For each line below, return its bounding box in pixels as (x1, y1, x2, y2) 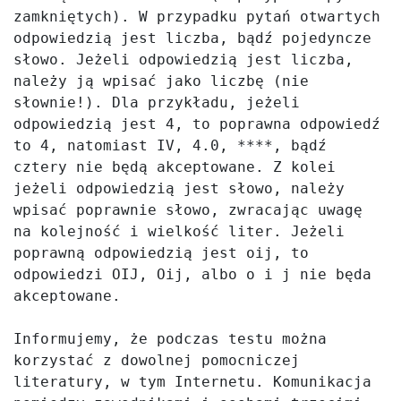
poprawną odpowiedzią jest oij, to (13, 244, 309, 261)
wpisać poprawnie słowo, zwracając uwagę (13, 201, 363, 218)
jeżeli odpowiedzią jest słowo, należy (13, 180, 345, 197)
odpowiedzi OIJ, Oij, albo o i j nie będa (13, 266, 371, 283)
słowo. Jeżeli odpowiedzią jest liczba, (13, 51, 354, 68)
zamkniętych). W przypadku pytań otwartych (13, 8, 380, 25)
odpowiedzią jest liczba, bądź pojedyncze (13, 30, 371, 47)
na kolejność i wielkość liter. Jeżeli (13, 223, 345, 240)
